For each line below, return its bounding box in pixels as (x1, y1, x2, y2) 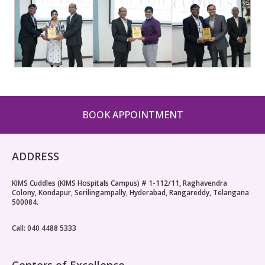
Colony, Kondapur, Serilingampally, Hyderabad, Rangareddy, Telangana (12, 187, 249, 198)
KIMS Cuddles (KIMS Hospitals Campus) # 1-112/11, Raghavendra (12, 177, 227, 188)
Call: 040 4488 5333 (12, 222, 76, 233)
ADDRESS (12, 148, 59, 163)
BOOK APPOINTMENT (82, 108, 183, 121)
